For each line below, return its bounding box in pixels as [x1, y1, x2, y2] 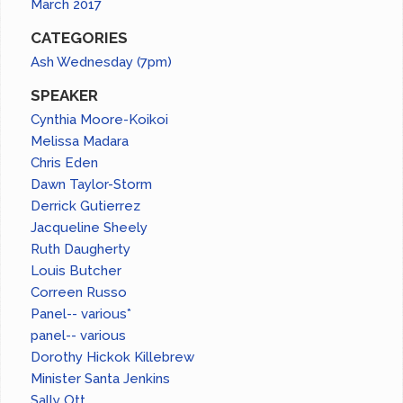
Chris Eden [31, 155, 99, 172]
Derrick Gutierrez [31, 198, 141, 215]
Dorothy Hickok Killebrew [31, 349, 195, 366]
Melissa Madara [31, 133, 130, 150]
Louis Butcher [31, 263, 122, 280]
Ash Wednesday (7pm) [31, 54, 173, 71]
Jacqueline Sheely [31, 219, 148, 237]
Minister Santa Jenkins [31, 371, 171, 388]
